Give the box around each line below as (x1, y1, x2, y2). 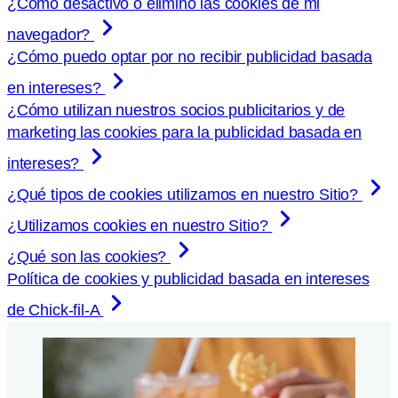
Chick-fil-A (28, 301, 99, 320)
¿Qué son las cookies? (7, 248, 171, 267)
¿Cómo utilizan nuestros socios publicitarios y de (7, 101, 346, 120)
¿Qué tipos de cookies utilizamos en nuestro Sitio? (7, 186, 362, 204)
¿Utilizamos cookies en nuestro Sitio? (7, 217, 273, 235)
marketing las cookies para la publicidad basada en (7, 123, 362, 142)
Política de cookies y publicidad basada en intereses (7, 270, 370, 289)
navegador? (7, 26, 95, 44)
